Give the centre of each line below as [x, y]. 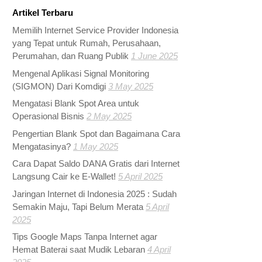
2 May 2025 [109, 116]
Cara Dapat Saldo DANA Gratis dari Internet [96, 163]
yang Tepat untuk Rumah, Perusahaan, [87, 43]
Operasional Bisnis [49, 116]
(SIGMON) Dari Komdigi [59, 86]
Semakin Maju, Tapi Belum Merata [78, 206]
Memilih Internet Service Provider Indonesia [96, 30]
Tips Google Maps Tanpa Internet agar [85, 237]
